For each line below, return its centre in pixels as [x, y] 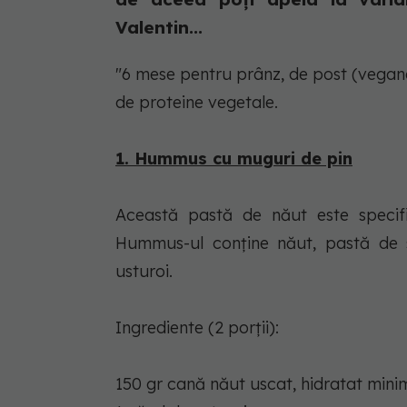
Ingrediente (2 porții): [197, 327]
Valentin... [159, 27]
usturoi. [144, 271]
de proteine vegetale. [197, 102]
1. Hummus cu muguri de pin [234, 158]
